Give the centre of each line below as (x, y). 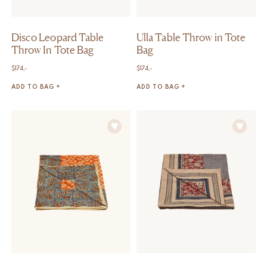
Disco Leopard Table (58, 37)
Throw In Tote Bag (52, 49)
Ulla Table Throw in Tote (191, 37)
